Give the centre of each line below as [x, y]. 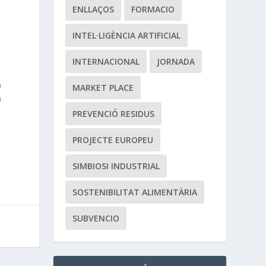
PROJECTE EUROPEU [113, 140]
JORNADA [176, 62]
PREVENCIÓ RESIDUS [114, 114]
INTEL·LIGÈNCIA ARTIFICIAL [127, 36]
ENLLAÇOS [94, 9]
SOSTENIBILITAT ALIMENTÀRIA [135, 192]
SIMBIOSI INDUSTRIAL [116, 166]
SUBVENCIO [96, 218]
